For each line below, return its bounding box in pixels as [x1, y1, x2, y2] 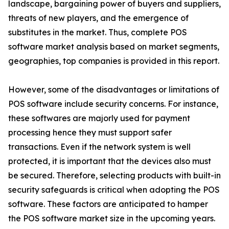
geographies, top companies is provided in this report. [8, 56, 219, 66]
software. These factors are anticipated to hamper [8, 199, 208, 210]
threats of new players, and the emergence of [8, 13, 189, 24]
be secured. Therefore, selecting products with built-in [8, 170, 221, 181]
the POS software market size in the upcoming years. [8, 213, 215, 224]
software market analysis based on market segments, [8, 41, 219, 52]
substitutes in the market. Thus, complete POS [8, 27, 187, 38]
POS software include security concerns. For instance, [8, 99, 218, 109]
